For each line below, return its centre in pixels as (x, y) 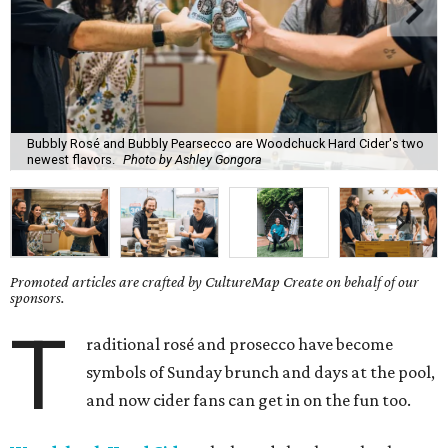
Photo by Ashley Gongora (192, 159)
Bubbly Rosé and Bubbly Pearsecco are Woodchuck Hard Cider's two (225, 143)
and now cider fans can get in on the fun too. (249, 400)
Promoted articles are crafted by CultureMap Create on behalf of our (214, 282)
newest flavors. (71, 159)
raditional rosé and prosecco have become (240, 344)
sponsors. (37, 298)
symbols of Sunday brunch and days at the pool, (261, 372)
